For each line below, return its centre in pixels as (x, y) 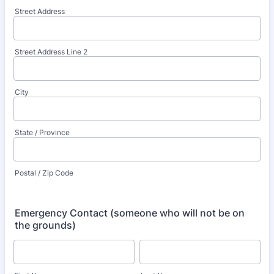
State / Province (42, 132)
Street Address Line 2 (51, 52)
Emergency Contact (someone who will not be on (130, 213)
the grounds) (45, 225)
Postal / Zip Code (44, 173)
